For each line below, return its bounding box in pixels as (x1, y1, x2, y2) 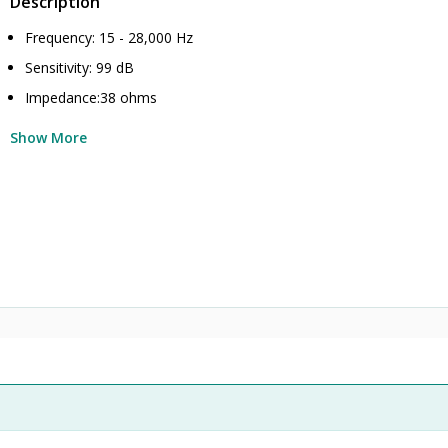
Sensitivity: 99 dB (25, 58, 135, 77)
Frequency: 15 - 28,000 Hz (25, 28, 194, 47)
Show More (10, 128, 88, 147)
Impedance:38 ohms (25, 88, 158, 107)
